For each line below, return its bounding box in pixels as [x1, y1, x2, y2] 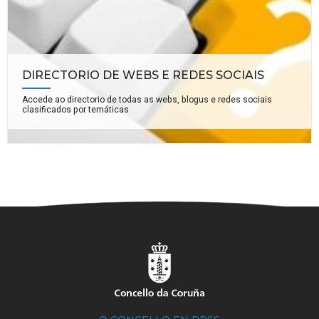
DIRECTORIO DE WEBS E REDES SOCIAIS [22, 68, 264, 82]
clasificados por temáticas [22, 103, 129, 116]
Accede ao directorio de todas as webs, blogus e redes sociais [22, 93, 272, 106]
